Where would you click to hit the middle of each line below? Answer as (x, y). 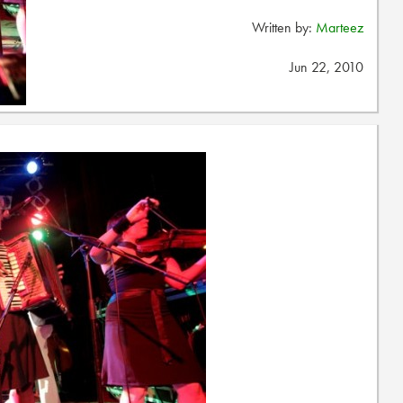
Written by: (284, 27)
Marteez (340, 27)
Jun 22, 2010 (327, 67)
